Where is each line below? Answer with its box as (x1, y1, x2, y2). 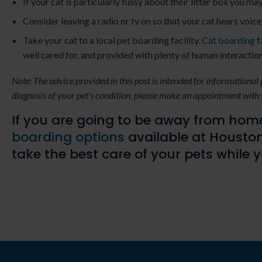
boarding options (12, 127, 125, 146)
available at (125, 127, 209, 146)
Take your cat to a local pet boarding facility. (23, 34, 202, 46)
